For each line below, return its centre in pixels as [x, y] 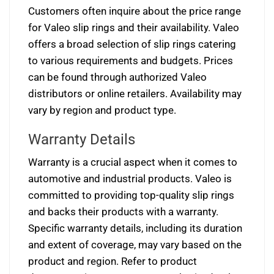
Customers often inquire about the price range [135, 11]
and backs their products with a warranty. [123, 212]
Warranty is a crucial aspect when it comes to [133, 162]
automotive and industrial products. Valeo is [130, 179]
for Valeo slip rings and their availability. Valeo [134, 28]
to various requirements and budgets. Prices [131, 61]
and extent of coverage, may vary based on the [135, 245]
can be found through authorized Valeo [117, 77]
